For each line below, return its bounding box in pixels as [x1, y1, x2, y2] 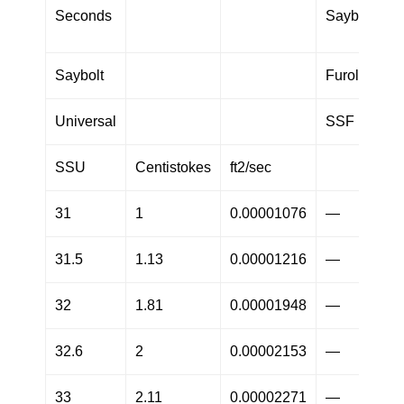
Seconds [55, 8, 112, 24]
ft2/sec [230, 160, 271, 176]
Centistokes [135, 160, 211, 176]
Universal [55, 114, 116, 130]
